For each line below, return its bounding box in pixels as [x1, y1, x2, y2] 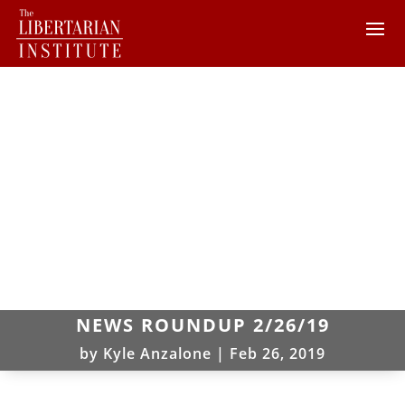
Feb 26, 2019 [230, 343, 325, 363]
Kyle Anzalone [103, 343, 212, 363]
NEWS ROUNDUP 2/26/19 [75, 312, 330, 337]
